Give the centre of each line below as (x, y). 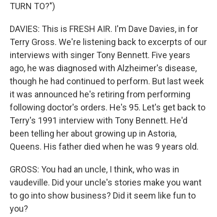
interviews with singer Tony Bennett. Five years (100, 55)
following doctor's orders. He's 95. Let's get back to (108, 107)
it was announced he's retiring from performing (100, 94)
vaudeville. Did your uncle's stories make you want (106, 182)
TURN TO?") (32, 6)
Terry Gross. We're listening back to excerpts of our (108, 42)
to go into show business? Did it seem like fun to (103, 195)
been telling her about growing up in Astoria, (93, 133)
